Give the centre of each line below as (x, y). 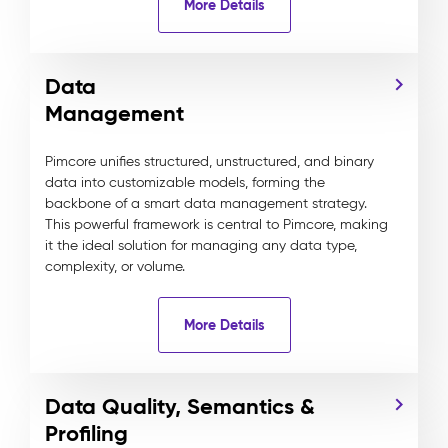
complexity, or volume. (115, 266)
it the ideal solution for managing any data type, (201, 245)
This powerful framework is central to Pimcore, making (216, 224)
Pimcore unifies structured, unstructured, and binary (209, 161)
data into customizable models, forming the (185, 182)
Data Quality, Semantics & (180, 406)
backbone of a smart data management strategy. (206, 203)
